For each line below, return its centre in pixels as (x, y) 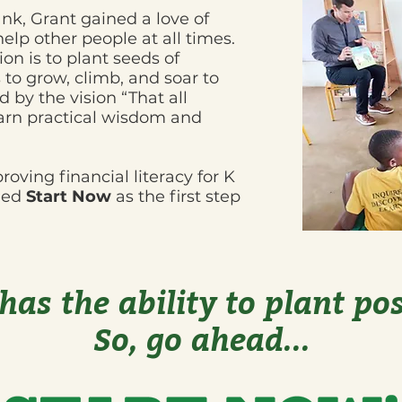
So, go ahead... (202, 339)
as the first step (178, 196)
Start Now (71, 196)
